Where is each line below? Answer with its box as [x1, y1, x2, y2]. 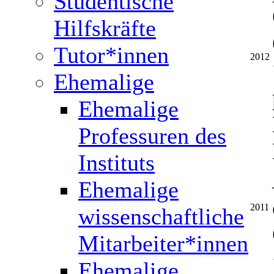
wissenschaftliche [78, 204, 244, 229]
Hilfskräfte [54, 15, 156, 41]
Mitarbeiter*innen [78, 231, 248, 256]
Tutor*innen [54, 42, 169, 68]
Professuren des [78, 123, 226, 149]
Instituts [78, 150, 155, 176]
